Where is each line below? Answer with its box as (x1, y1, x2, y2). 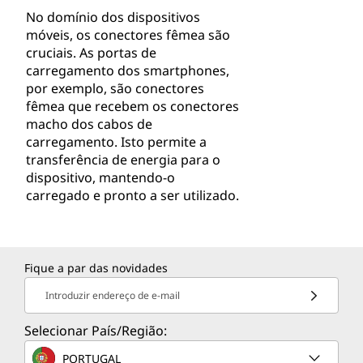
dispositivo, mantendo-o (26, 169, 175, 186)
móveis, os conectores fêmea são (26, 26, 230, 44)
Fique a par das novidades (24, 260, 168, 275)
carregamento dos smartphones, (26, 62, 229, 79)
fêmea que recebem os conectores (26, 97, 239, 115)
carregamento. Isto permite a (26, 133, 207, 151)
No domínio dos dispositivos (26, 8, 200, 26)
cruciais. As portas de (26, 44, 156, 62)
